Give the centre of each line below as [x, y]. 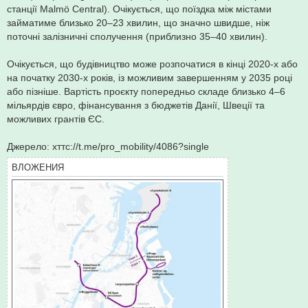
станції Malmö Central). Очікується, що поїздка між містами [139, 9]
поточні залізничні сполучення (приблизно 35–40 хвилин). [137, 36]
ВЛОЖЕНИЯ [38, 167]
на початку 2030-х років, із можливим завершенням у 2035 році [150, 77]
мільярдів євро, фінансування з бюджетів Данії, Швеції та [136, 105]
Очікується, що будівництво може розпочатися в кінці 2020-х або [152, 64]
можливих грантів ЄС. [56, 119]
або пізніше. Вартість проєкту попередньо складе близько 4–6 [146, 91]
